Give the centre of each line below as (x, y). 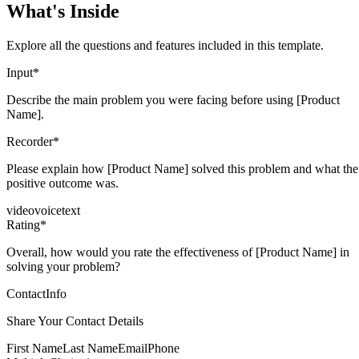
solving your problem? (63, 267)
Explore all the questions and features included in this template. (165, 46)
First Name (34, 349)
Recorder (30, 142)
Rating (23, 225)
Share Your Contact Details (75, 321)
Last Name (90, 349)
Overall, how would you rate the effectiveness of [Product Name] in (178, 252)
